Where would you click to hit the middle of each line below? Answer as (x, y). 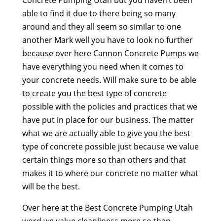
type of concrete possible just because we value (110, 146)
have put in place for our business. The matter (108, 120)
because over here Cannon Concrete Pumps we (110, 53)
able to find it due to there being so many (99, 13)
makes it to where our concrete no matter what (110, 173)
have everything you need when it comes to (103, 66)
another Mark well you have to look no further (107, 40)
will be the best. (51, 186)
